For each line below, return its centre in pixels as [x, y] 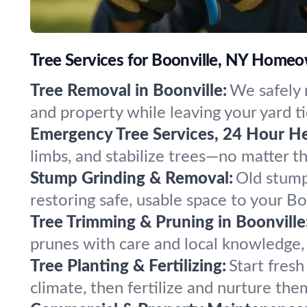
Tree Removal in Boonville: [128, 91]
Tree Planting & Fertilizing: [128, 267]
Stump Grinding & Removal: [132, 179]
